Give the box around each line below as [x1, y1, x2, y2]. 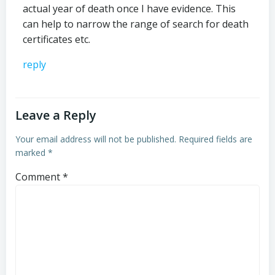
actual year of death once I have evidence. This [23, 2, 236, 16]
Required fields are [179, 133, 252, 145]
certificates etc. [23, 33, 90, 47]
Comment [15, 170, 63, 184]
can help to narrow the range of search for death [23, 17, 249, 31]
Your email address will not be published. [15, 133, 176, 145]
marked [15, 147, 48, 159]
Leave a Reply [15, 107, 96, 124]
